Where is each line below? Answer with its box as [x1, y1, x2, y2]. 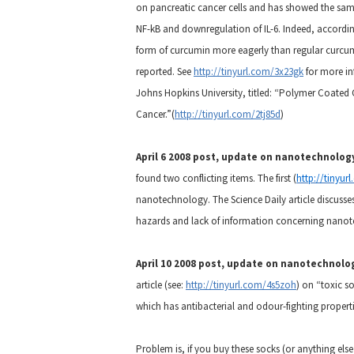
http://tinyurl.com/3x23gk [194, 65, 303, 78]
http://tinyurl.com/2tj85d [175, 107, 281, 121]
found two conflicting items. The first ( [136, 171, 296, 185]
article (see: [136, 278, 186, 292]
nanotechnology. [136, 193, 213, 206]
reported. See [136, 65, 194, 78]
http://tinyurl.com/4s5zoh [186, 278, 296, 292]
